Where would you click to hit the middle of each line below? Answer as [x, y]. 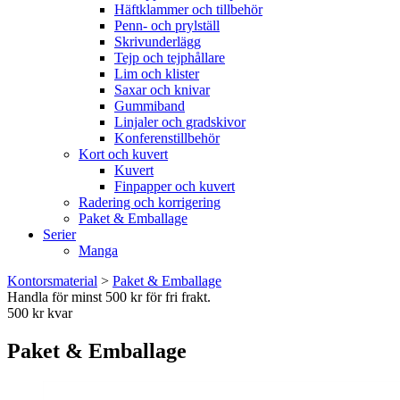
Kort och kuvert [123, 154]
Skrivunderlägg [158, 42]
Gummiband [150, 106]
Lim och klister [157, 74]
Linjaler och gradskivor [180, 122]
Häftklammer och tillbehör [188, 9]
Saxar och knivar [162, 90]
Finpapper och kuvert [175, 186]
